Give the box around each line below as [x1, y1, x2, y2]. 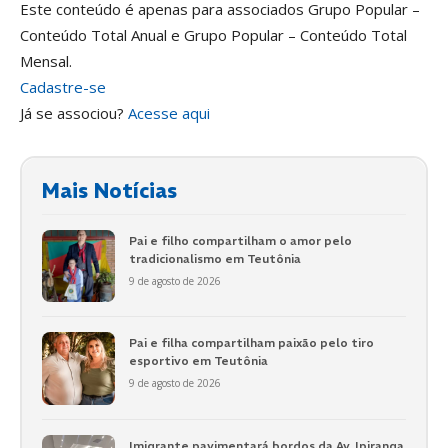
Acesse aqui [128, 102, 210, 123]
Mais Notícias [42, 177, 177, 203]
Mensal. [20, 50, 72, 71]
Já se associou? [20, 102, 128, 123]
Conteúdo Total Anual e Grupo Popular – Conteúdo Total [20, 24, 407, 45]
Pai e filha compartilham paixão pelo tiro [128, 335, 374, 351]
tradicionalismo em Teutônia [128, 250, 301, 266]
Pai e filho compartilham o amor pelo [128, 232, 352, 248]
